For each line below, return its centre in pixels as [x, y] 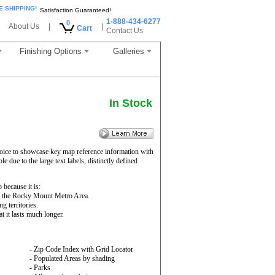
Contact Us [125, 31]
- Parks [40, 268]
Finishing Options [50, 51]
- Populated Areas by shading [72, 258]
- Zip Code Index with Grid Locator [81, 249]
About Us [24, 26]
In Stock [131, 103]
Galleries [128, 51]
